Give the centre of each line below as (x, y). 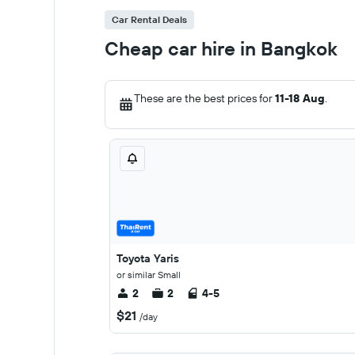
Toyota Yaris (148, 258)
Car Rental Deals (149, 19)
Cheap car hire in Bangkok (221, 48)
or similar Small (149, 275)
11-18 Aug (300, 98)
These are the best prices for (204, 98)
